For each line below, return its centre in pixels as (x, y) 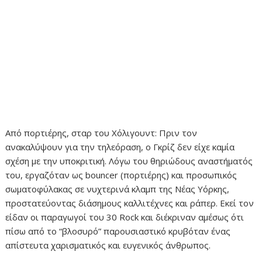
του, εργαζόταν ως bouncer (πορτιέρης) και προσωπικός (121, 175)
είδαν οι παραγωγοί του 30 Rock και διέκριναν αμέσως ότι (125, 217)
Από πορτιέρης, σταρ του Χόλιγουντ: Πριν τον (101, 132)
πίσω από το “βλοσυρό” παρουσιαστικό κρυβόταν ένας (118, 231)
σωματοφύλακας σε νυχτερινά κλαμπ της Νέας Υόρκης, (118, 189)
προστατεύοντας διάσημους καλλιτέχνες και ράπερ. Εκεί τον (130, 203)
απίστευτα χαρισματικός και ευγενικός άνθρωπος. (108, 245)
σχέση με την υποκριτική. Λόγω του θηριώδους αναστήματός (129, 161)
